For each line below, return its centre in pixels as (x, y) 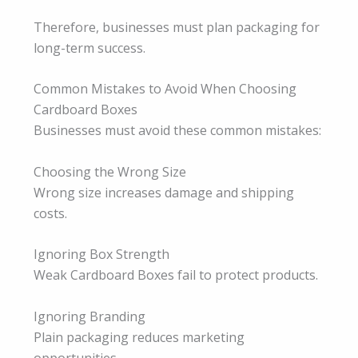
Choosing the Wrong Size (110, 171)
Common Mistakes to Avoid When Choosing (165, 89)
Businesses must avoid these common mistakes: (177, 131)
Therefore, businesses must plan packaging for (177, 27)
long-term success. (89, 48)
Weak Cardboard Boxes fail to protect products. (176, 275)
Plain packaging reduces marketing (139, 337)
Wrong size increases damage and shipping (164, 192)
